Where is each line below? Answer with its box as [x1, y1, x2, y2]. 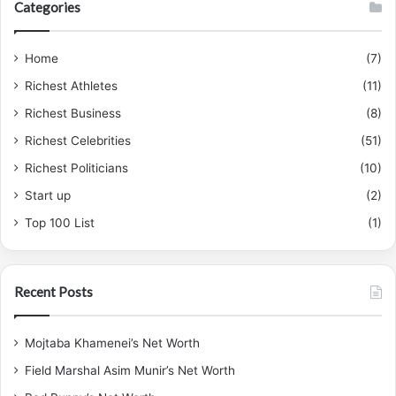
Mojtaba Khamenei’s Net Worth [25, 335, 200, 350]
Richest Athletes [25, 78, 118, 93]
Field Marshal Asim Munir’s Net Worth [25, 362, 235, 377]
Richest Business [25, 105, 121, 120]
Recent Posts [14, 283, 93, 300]
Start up [25, 187, 71, 202]
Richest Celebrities [25, 133, 131, 148]
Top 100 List [25, 215, 95, 230]
